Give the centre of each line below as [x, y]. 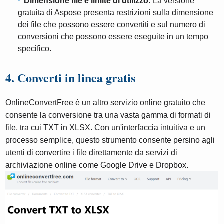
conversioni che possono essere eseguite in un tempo [113, 36]
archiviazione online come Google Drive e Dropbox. [97, 165]
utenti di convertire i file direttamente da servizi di [92, 152]
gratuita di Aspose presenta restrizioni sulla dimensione [116, 12]
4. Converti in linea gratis [71, 77]
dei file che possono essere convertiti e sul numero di [112, 24]
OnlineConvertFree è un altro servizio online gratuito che [106, 102]
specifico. [35, 48]
